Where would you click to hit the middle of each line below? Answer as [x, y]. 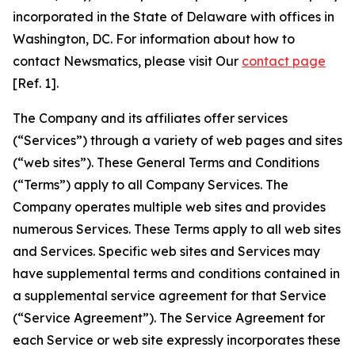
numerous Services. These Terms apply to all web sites [177, 229]
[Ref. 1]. [36, 83]
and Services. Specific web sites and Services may [166, 251]
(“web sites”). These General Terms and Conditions [166, 162]
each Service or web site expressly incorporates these [177, 340]
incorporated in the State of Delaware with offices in [174, 17]
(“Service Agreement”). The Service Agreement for [169, 318]
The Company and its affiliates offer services [150, 118]
